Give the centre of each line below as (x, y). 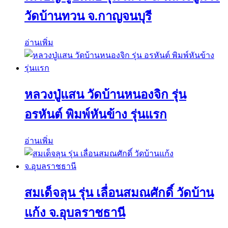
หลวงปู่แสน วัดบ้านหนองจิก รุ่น (105, 95)
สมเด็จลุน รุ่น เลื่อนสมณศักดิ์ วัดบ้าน (119, 193)
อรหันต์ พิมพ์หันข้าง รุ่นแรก (96, 115)
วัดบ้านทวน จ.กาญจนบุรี (88, 17)
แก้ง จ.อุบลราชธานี (75, 212)
